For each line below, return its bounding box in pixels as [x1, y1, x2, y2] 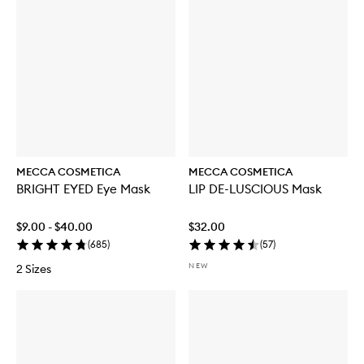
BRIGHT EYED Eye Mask [97, 180, 150, 197]
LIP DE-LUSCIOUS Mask [188, 180, 322, 197]
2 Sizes [16, 261, 51, 276]
